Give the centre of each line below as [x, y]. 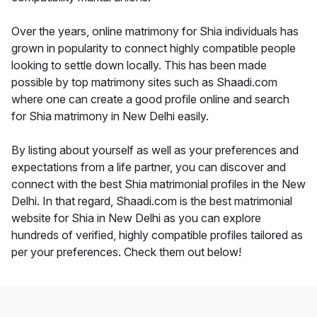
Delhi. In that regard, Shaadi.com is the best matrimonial [152, 201]
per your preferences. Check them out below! [126, 252]
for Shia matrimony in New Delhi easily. [110, 116]
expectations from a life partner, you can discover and [149, 167]
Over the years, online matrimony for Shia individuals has [155, 31]
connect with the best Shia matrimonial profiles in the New [158, 184]
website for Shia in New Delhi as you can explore [136, 218]
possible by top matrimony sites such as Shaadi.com [144, 82]
